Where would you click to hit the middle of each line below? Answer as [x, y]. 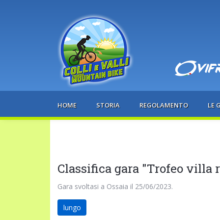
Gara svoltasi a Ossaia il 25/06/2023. [115, 186]
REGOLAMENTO [164, 105]
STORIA [108, 105]
